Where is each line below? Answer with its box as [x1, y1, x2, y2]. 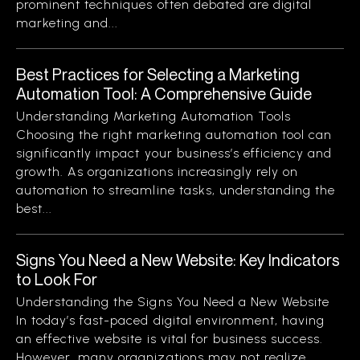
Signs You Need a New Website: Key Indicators [16, 250, 340, 270]
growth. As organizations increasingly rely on [16, 164, 299, 179]
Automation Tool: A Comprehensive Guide [16, 84, 312, 104]
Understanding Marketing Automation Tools [16, 108, 291, 124]
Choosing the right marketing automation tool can [16, 127, 333, 142]
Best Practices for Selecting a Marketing [16, 64, 300, 84]
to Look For [16, 269, 97, 289]
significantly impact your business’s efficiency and [16, 145, 333, 161]
